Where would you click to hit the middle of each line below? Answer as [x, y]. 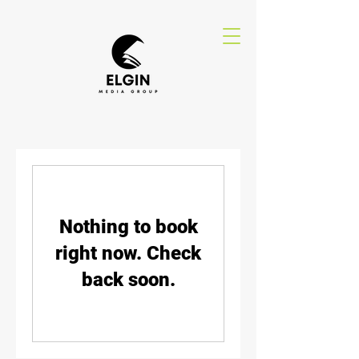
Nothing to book [128, 227]
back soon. [128, 280]
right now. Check [128, 253]
